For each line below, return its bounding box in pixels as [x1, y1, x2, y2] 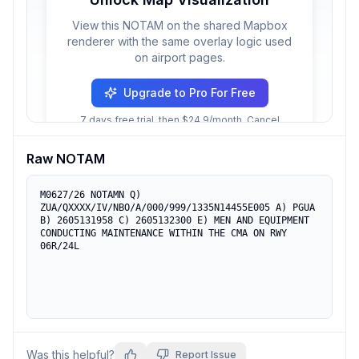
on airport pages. [134, 50, 225, 64]
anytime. [159, 127, 200, 139]
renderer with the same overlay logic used [67, 34, 292, 48]
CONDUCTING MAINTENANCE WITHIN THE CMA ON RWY [40, 228, 287, 239]
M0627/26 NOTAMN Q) [40, 189, 141, 200]
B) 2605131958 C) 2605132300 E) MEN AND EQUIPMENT [40, 215, 309, 226]
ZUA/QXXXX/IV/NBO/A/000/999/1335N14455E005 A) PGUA [40, 202, 315, 213]
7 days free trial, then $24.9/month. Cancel [79, 114, 280, 126]
